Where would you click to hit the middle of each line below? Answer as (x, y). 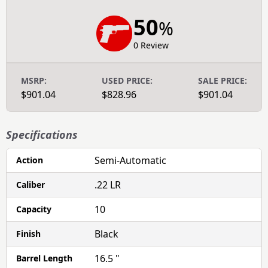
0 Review (151, 45)
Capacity (34, 209)
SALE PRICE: (223, 80)
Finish (28, 233)
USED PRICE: (127, 80)
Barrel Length (44, 258)
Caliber (31, 184)
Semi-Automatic (131, 160)
